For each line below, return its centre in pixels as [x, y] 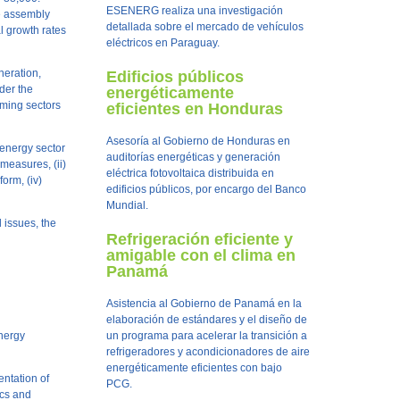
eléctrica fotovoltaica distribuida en [190, 173]
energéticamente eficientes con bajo [194, 368]
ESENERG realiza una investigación [194, 11]
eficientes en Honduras [194, 109]
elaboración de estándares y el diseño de [206, 320]
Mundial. [127, 205]
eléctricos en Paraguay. [162, 43]
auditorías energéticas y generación [193, 157]
